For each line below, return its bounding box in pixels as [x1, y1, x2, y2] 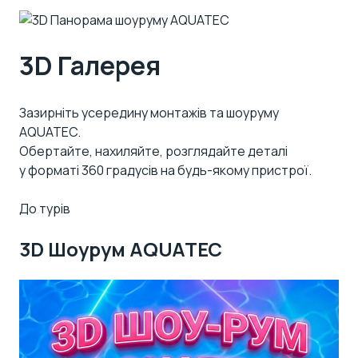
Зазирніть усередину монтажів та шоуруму [19, 103, 279, 121]
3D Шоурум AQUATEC [19, 235, 222, 262]
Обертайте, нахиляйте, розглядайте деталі [19, 141, 288, 160]
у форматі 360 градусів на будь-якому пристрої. [19, 161, 312, 179]
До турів [19, 199, 70, 217]
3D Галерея [19, 48, 161, 84]
